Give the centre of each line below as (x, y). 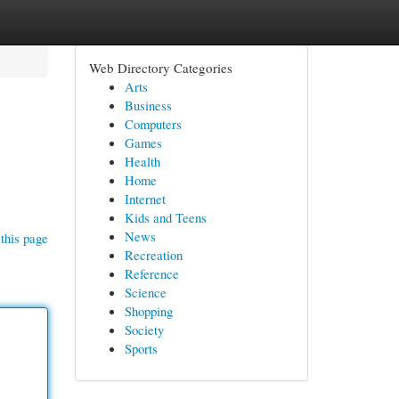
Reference (151, 273)
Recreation (153, 255)
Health (142, 161)
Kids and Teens (165, 217)
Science (145, 292)
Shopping (148, 311)
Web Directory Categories (160, 68)
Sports (141, 348)
